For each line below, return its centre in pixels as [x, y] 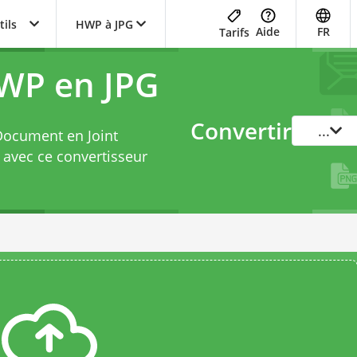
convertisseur [102, 156]
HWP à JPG [104, 24]
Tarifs [234, 32]
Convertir [241, 131]
